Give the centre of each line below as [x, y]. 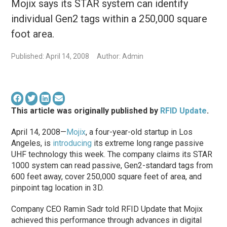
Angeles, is [32, 143]
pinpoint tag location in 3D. [58, 187]
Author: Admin [120, 56]
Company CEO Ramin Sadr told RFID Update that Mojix [107, 209]
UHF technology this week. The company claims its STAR [112, 154]
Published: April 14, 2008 [50, 56]
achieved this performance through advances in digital [107, 220]
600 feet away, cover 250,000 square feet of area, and [107, 176]
